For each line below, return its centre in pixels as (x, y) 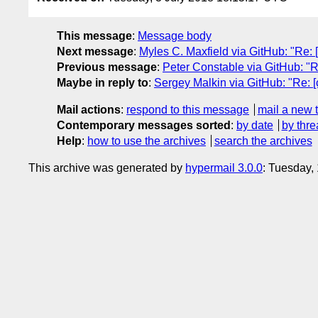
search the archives (263, 141)
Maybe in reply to (103, 82)
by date (255, 125)
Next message (95, 51)
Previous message (107, 67)
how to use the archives (147, 141)
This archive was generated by (107, 168)
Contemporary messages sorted (144, 125)
